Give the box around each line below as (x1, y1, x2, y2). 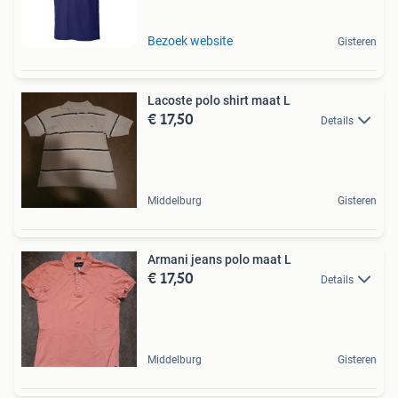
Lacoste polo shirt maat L (147, 92, 291, 107)
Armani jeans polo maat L (147, 251, 291, 267)
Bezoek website (147, 33, 233, 48)
